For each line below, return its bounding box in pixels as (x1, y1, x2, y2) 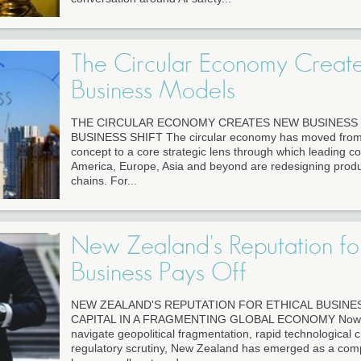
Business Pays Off (70, 259, 247, 286)
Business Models (70, 77, 235, 104)
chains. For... (70, 174, 137, 188)
